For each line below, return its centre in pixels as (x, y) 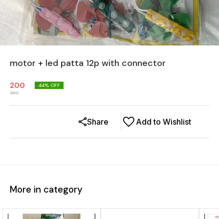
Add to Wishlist (164, 122)
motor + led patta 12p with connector (88, 63)
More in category (46, 189)
